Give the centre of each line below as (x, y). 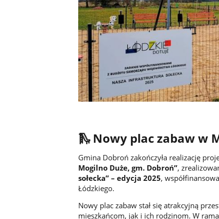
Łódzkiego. (96, 188)
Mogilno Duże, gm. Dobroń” (128, 167)
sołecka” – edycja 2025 (119, 178)
